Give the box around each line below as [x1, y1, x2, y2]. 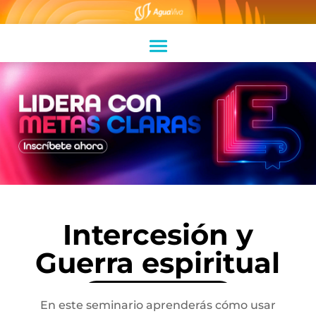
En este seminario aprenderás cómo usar [39, 298, 276, 312]
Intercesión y [62, 217, 253, 253]
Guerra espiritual [35, 245, 281, 281]
